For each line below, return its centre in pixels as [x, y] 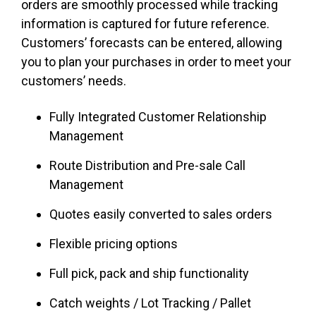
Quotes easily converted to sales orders [161, 214]
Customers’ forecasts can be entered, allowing [152, 43]
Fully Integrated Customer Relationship [158, 117]
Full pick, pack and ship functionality [149, 274]
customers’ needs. [74, 81]
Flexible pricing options [114, 244]
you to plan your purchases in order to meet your [156, 62]
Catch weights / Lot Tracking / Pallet [150, 303]
